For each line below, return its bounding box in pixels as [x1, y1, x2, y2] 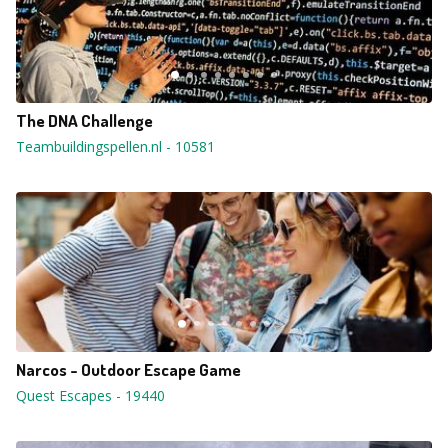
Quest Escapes [16, 386, 112, 405]
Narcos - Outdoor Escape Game [16, 359, 241, 380]
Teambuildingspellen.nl [16, 137, 162, 156]
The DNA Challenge [16, 110, 153, 131]
